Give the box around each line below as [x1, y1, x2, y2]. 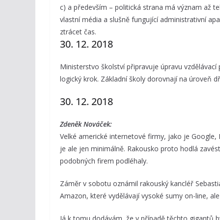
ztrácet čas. [60, 27, 96, 36]
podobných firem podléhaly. [60, 156, 148, 165]
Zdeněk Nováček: [60, 119, 112, 129]
